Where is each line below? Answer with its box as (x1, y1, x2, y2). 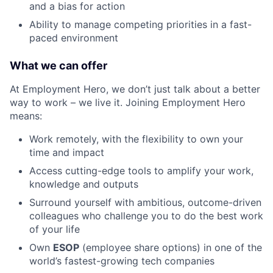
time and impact (29, 146, 104, 159)
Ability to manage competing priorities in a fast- (29, 18, 252, 31)
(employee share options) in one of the (79, 241, 262, 254)
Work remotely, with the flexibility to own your (29, 133, 243, 146)
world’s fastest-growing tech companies (29, 255, 214, 268)
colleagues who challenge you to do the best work (29, 210, 263, 222)
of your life (29, 223, 80, 236)
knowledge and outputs (29, 178, 138, 191)
